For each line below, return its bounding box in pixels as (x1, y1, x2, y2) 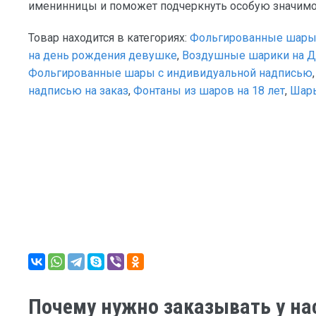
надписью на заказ (28, 83, 128, 97)
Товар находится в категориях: (28, 30, 190, 44)
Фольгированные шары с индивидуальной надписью (28, 66, 312, 80)
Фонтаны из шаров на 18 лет (133, 83, 285, 97)
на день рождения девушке (28, 48, 177, 62)
